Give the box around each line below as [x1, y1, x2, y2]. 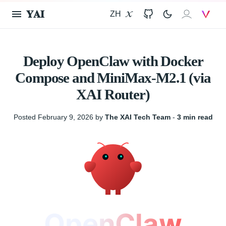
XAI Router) [76, 86, 150, 102]
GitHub [152, 13, 178, 21]
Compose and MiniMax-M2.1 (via [15, 70, 211, 86]
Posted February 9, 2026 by [13, 113, 105, 121]
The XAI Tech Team [104, 113, 171, 121]
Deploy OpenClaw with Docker [23, 53, 203, 69]
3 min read [177, 113, 213, 121]
